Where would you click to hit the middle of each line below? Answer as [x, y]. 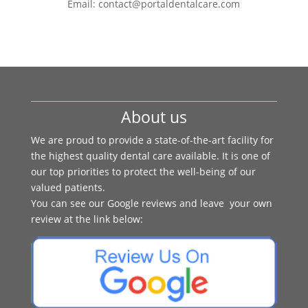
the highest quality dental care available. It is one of [150, 156]
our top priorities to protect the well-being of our [143, 172]
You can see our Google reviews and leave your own [151, 203]
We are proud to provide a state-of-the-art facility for [152, 140]
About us [154, 117]
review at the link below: [87, 219]
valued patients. [68, 187]
